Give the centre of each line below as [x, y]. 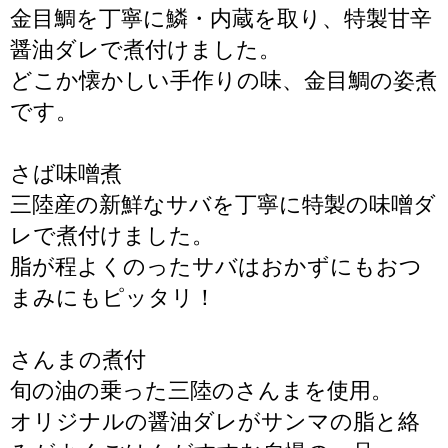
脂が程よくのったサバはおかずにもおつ [216, 266]
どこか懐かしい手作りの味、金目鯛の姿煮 [223, 80]
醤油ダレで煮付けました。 [145, 49]
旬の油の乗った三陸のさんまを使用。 [201, 390]
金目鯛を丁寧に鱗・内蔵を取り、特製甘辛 [221, 18]
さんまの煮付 [78, 359]
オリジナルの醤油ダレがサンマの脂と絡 [215, 421]
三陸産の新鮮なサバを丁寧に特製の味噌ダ [223, 204]
